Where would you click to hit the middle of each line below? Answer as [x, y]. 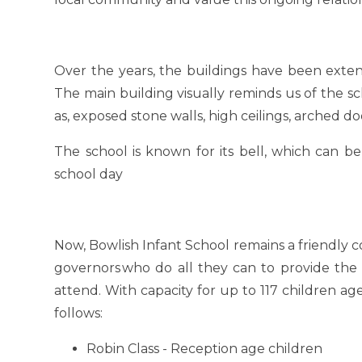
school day [89, 175]
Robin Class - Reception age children [206, 349]
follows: [80, 314]
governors [88, 268]
